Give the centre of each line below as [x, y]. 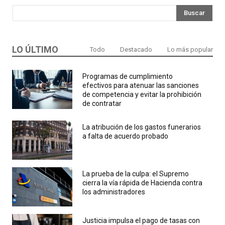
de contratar [102, 103]
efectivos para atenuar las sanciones [141, 85]
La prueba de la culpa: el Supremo [136, 174]
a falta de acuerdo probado [125, 136]
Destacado [136, 49]
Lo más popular [190, 49]
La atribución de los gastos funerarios [142, 127]
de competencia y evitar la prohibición [142, 94]
